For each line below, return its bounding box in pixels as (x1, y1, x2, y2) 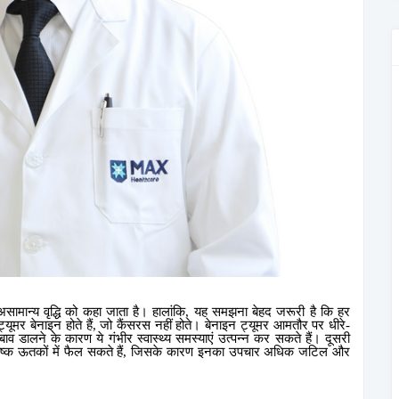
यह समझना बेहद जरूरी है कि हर (193, 305, 351, 319)
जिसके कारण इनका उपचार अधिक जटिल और (131, 345, 351, 359)
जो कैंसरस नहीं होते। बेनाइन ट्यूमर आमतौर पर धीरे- (100, 318, 351, 332)
